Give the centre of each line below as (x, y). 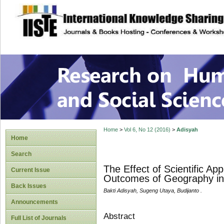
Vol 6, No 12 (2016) (147, 130)
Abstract (119, 216)
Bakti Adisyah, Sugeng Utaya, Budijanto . (152, 191)
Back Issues (29, 186)
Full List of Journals (39, 218)
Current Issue (30, 170)
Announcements (34, 202)
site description (97, 15)
